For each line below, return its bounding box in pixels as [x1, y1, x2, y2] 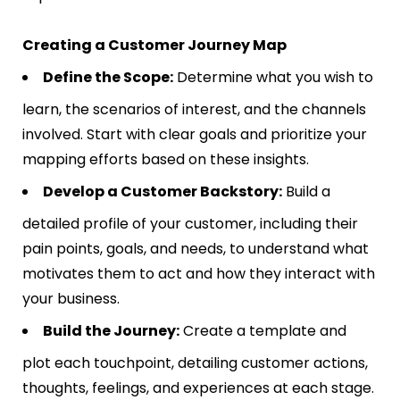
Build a [282, 181, 330, 203]
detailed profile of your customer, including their [22, 213, 358, 235]
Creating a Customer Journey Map [22, 35, 287, 56]
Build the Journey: [43, 321, 179, 342]
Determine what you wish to [173, 67, 373, 88]
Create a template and [179, 321, 346, 342]
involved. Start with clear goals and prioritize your [22, 124, 367, 146]
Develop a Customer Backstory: [43, 181, 282, 203]
